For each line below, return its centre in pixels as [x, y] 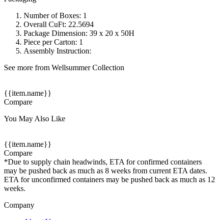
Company [19, 205]
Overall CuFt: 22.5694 [59, 25]
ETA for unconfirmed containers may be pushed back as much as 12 [110, 180]
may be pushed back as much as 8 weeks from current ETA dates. [106, 171]
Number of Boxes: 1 [55, 16]
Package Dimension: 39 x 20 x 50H [79, 33]
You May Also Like [35, 119]
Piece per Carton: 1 [53, 42]
